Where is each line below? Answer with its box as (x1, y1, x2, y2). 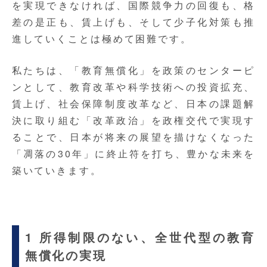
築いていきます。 (11, 163, 102, 178)
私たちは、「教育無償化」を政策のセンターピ (11, 63, 256, 77)
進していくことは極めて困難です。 (11, 32, 192, 46)
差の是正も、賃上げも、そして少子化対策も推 (11, 15, 256, 29)
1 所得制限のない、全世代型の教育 (24, 228, 256, 246)
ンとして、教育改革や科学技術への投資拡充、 (11, 80, 256, 94)
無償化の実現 (24, 246, 107, 264)
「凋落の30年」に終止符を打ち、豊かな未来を (11, 147, 256, 161)
